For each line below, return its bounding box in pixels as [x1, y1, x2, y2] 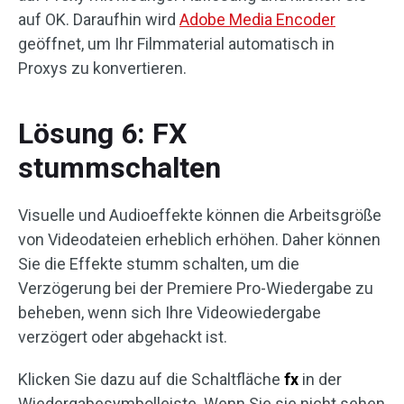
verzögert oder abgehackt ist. [18, 327, 227, 346]
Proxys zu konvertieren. [18, 59, 187, 78]
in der [298, 370, 342, 389]
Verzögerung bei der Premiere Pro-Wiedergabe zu [18, 279, 373, 298]
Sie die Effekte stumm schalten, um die [18, 254, 299, 273]
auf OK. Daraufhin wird [18, 10, 179, 29]
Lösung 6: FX [18, 116, 187, 151]
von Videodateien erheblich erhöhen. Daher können [18, 230, 381, 249]
